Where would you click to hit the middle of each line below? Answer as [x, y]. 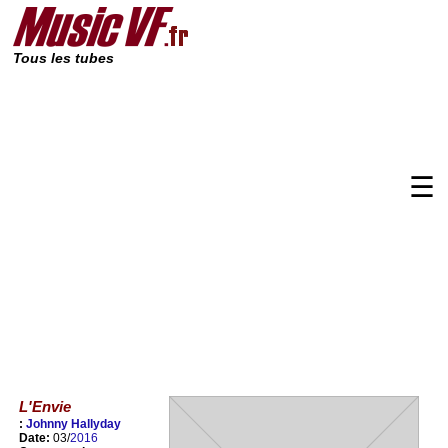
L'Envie [45, 406]
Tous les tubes [63, 58]
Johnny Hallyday [73, 424]
